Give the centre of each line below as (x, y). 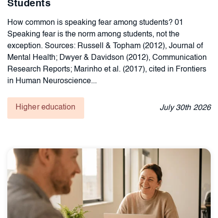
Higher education (46, 107)
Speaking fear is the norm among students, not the (93, 34)
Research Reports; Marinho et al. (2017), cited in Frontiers (107, 69)
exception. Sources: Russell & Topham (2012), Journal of (105, 46)
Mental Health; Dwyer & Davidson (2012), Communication (107, 58)
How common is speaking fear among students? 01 (95, 23)
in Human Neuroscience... (52, 81)
